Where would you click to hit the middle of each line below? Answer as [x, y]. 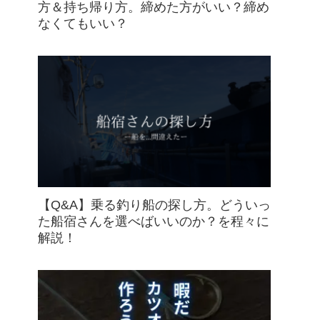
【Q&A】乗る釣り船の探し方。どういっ [154, 205]
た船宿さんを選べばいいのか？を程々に [154, 222]
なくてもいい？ [83, 24]
